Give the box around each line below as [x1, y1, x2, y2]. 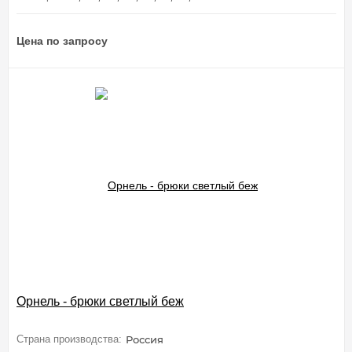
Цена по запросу [16, 35, 108, 48]
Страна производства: [16, 332, 122, 345]
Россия [126, 332, 163, 346]
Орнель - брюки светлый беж [16, 295, 184, 309]
